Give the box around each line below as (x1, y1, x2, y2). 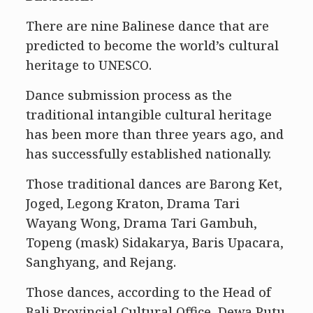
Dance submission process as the (25, 87, 232, 103)
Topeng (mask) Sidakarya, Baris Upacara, (25, 234, 284, 251)
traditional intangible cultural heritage (25, 106, 272, 123)
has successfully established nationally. (25, 145, 271, 162)
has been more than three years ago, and (25, 126, 284, 143)
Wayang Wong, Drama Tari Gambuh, (25, 214, 257, 231)
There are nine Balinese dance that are (25, 17, 269, 34)
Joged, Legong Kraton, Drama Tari (25, 195, 240, 212)
